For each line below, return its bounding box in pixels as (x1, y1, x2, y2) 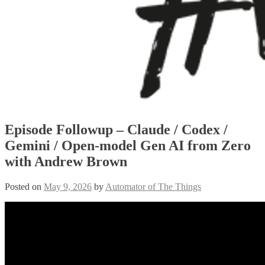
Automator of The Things (105, 181, 201, 192)
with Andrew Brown (5, 153, 127, 169)
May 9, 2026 (44, 181, 92, 192)
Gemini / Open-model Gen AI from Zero (5, 137, 251, 153)
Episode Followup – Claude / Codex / (5, 121, 228, 137)
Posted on (5, 181, 44, 192)
